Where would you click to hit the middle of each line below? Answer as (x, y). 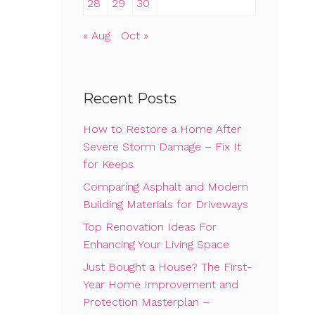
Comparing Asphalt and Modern (166, 187)
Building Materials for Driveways (166, 205)
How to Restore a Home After (162, 129)
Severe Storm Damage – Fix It (162, 147)
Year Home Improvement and (161, 285)
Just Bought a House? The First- (167, 267)
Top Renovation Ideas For (150, 227)
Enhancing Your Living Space (156, 245)
